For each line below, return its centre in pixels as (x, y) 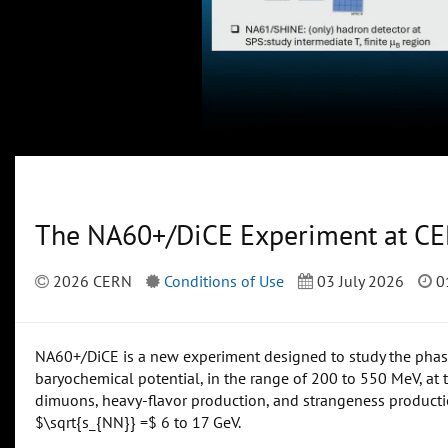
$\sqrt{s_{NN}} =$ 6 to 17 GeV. (138, 422)
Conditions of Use (224, 281)
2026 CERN (90, 281)
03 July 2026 (358, 281)
